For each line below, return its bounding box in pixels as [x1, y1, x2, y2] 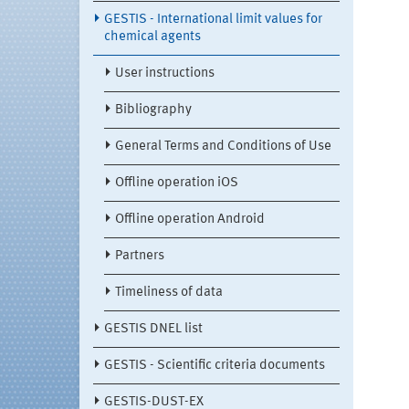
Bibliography [115, 103, 192, 118]
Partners [115, 249, 164, 264]
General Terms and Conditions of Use [115, 140, 331, 154]
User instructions [115, 67, 215, 81]
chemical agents [104, 30, 201, 45]
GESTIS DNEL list [104, 322, 203, 337]
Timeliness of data [115, 286, 223, 300]
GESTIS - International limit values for [104, 13, 322, 27]
